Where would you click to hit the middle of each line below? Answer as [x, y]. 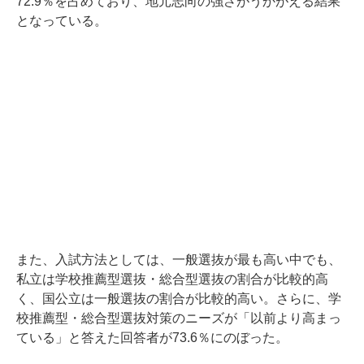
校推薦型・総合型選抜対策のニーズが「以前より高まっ [179, 318]
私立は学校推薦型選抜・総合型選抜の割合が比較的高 [172, 279]
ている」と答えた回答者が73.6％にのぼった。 [152, 338]
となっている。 [62, 21]
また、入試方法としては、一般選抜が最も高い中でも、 [179, 260]
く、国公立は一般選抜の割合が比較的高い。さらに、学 [179, 299]
